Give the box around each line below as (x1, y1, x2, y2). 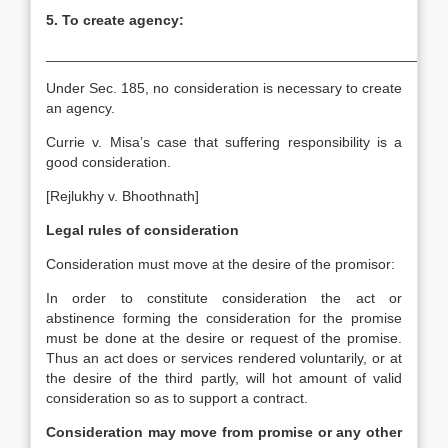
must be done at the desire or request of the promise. (46, 330, 402, 346)
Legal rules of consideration (46, 222, 239, 238)
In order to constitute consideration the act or (46, 290, 402, 306)
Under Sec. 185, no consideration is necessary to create (46, 80, 402, 96)
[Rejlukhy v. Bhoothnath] (46, 188, 199, 204)
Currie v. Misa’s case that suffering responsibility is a (46, 134, 402, 150)
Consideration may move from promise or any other (46, 424, 402, 440)
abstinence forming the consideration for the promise (46, 310, 402, 326)
